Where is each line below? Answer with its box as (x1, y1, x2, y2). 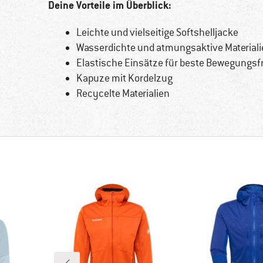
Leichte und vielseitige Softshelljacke (76, 26, 238, 39)
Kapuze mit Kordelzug (76, 72, 173, 85)
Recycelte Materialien (76, 87, 170, 100)
